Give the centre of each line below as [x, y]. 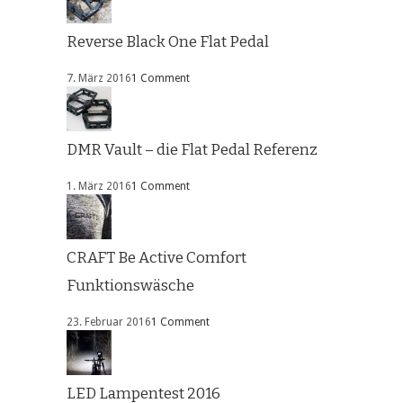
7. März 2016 [99, 79]
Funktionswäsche [130, 286]
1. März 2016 [99, 187]
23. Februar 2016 [109, 322]
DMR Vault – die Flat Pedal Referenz [192, 150]
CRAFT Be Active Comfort [157, 258]
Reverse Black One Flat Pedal [168, 42]
